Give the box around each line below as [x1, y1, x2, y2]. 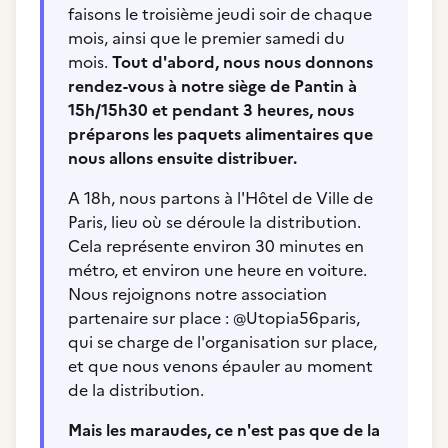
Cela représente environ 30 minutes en [68, 234, 364, 258]
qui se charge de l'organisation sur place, [68, 330, 377, 354]
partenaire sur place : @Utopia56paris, [68, 306, 360, 330]
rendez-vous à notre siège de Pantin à [68, 74, 357, 98]
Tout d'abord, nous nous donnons [112, 50, 373, 74]
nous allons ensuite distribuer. [68, 146, 297, 170]
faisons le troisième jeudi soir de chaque [68, 2, 372, 26]
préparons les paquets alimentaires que [68, 122, 373, 146]
